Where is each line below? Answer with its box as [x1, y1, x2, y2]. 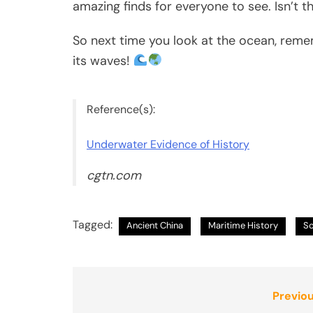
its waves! [73, 52, 133, 69]
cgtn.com [87, 166, 141, 184]
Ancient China [126, 219, 183, 231]
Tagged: [73, 217, 115, 232]
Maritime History [208, 219, 278, 231]
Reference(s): [87, 101, 155, 117]
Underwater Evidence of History [87, 136, 249, 152]
